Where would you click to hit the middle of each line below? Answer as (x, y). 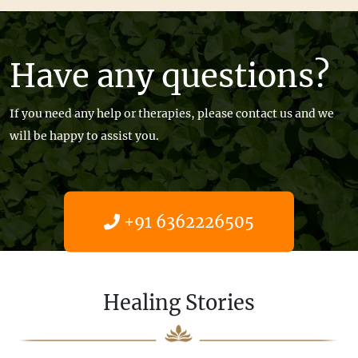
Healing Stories (179, 303)
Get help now (179, 276)
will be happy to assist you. (84, 136)
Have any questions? (169, 76)
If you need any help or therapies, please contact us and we (172, 113)
